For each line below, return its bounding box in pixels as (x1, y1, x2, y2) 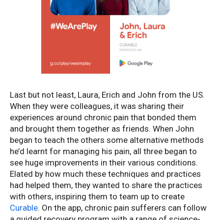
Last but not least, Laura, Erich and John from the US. (10, 90, 205, 100)
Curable (10, 203, 38, 213)
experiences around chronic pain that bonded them (10, 112, 196, 123)
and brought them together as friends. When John (10, 124, 194, 134)
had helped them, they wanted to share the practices (10, 180, 202, 191)
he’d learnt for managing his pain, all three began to (10, 146, 197, 157)
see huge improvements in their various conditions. (10, 158, 198, 168)
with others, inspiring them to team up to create (10, 192, 185, 202)
